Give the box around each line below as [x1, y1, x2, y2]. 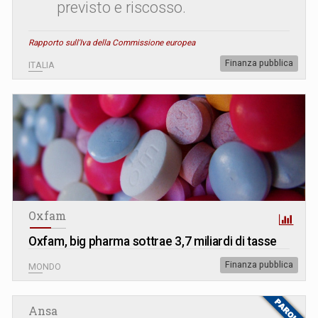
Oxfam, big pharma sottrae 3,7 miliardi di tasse [28, 234, 277, 248]
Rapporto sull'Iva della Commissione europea [28, 38, 195, 48]
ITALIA [28, 60, 55, 71]
